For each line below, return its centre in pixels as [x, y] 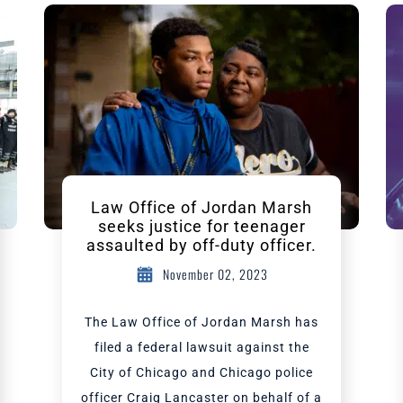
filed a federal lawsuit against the [201, 347]
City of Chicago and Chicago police [201, 372]
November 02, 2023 [215, 274]
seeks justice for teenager [201, 226]
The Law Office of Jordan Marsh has [201, 322]
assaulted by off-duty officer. [201, 245]
